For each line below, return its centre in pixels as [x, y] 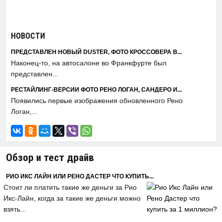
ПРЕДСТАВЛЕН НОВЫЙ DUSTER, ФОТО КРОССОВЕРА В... [96, 52]
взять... [15, 209]
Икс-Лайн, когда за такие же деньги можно [72, 198]
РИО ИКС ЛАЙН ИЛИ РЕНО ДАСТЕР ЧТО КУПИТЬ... [80, 176]
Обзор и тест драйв [50, 158]
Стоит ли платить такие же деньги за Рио [70, 187]
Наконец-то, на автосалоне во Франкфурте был [89, 63]
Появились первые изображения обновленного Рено [97, 101]
